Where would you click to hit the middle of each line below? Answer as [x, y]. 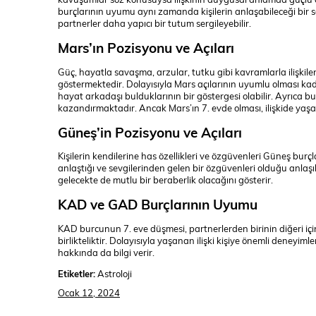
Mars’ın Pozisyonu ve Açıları [146, 47]
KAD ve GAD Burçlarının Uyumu [158, 204]
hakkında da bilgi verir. [106, 252]
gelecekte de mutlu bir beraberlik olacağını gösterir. [165, 180]
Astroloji [114, 273]
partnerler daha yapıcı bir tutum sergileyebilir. [154, 23]
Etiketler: [77, 273]
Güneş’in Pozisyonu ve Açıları [150, 132]
